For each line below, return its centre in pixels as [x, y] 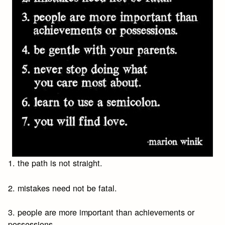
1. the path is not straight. [55, 163]
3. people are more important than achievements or [101, 212]
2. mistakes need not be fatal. [63, 188]
